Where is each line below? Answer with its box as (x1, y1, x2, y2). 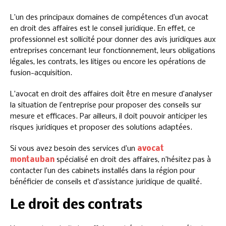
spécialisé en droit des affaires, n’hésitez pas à (54, 155, 211, 164)
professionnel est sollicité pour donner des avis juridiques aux (10, 35, 216, 44)
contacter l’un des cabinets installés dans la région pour (10, 166, 195, 175)
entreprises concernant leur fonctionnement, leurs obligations (10, 46, 215, 55)
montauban (10, 155, 54, 164)
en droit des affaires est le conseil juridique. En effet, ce (10, 24, 195, 33)
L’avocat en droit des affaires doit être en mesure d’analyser (10, 90, 212, 98)
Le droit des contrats (10, 198, 142, 212)
